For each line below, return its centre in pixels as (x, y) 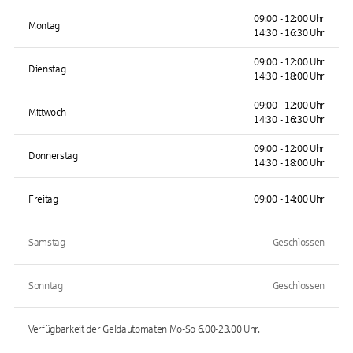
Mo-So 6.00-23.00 (205, 329)
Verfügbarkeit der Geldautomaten (99, 329)
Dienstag (47, 69)
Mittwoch (47, 113)
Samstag (47, 243)
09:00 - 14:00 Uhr (289, 199)
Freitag (43, 199)
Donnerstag (53, 156)
